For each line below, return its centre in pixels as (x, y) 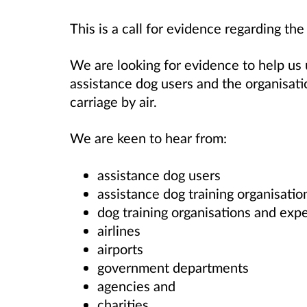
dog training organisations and (188, 211)
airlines (119, 230)
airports (120, 248)
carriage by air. (115, 102)
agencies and (136, 285)
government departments (173, 267)
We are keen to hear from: (148, 138)
